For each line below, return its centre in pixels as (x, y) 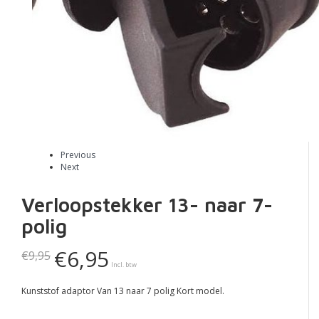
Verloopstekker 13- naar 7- (147, 205)
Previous (78, 155)
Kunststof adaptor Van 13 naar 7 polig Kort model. (123, 291)
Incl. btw (124, 265)
